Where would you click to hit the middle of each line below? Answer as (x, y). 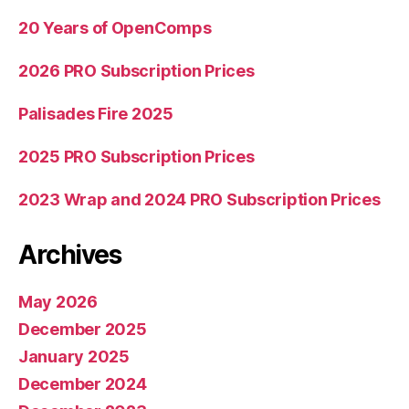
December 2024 (83, 383)
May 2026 (58, 301)
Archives (70, 254)
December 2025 (83, 329)
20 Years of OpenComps (115, 27)
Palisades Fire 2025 (96, 113)
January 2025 (74, 356)
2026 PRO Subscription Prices (136, 70)
